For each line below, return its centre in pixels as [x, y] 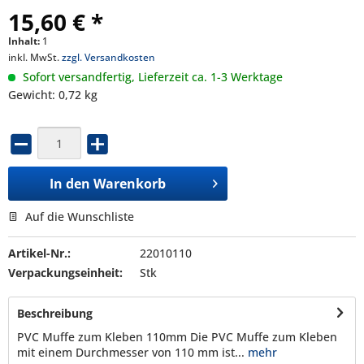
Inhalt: [25, 41]
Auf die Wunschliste [78, 216]
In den [70, 183]
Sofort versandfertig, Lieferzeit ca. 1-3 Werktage [151, 77]
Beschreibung [55, 313]
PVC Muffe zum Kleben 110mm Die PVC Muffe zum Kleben [177, 336]
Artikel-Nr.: [39, 253]
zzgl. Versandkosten [108, 57]
